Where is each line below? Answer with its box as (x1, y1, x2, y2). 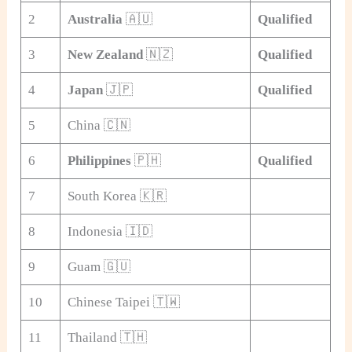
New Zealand (67, 46, 143, 62)
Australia (67, 11, 123, 27)
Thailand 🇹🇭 (67, 329, 147, 345)
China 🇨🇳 (67, 117, 130, 133)
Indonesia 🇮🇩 (67, 223, 152, 239)
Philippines (67, 152, 131, 168)
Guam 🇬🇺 (67, 258, 130, 274)
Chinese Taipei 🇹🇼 (67, 294, 180, 310)
